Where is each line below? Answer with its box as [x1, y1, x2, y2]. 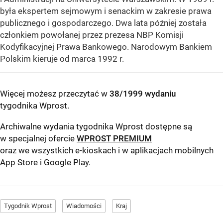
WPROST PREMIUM [77, 133, 152, 144]
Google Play [44, 157, 89, 168]
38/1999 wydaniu [110, 89, 176, 99]
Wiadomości [66, 202, 102, 210]
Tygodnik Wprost [4, 202, 52, 210]
